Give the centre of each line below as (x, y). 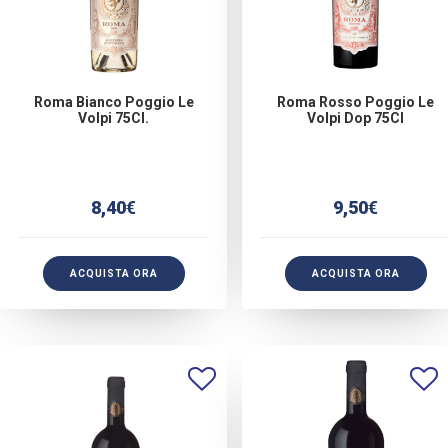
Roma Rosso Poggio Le (355, 102)
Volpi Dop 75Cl (355, 118)
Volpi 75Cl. (113, 118)
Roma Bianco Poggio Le (113, 102)
